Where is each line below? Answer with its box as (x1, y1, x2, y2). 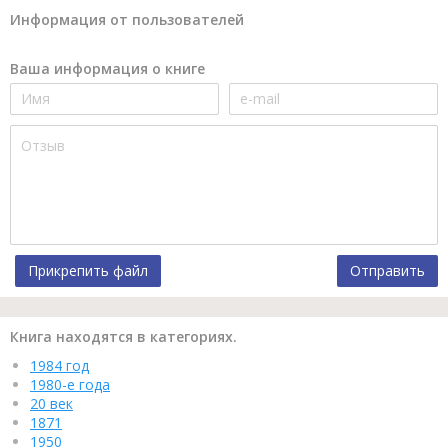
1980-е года (30, 374, 110, 394)
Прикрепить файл (28, 260, 148, 280)
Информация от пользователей (10, 9, 244, 29)
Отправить (350, 260, 425, 280)
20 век (30, 393, 73, 413)
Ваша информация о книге (10, 58, 205, 78)
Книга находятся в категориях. (10, 326, 237, 346)
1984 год (30, 355, 89, 375)
